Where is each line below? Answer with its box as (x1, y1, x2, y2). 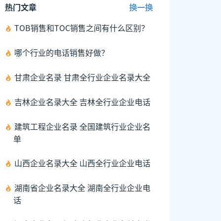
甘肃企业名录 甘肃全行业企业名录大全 (14, 71, 150, 83)
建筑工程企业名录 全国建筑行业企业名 (14, 120, 150, 132)
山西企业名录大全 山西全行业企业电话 (14, 157, 150, 169)
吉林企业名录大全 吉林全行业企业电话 (14, 96, 150, 108)
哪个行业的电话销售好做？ (14, 46, 109, 58)
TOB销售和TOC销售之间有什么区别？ (14, 22, 149, 34)
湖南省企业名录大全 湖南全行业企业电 (14, 182, 150, 193)
